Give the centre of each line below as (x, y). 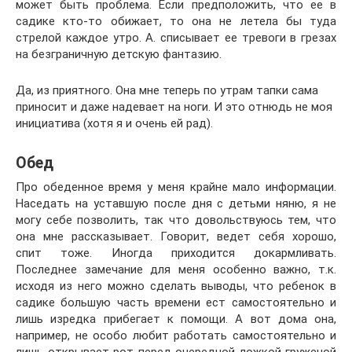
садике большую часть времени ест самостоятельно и (176, 302)
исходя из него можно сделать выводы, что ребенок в (176, 286)
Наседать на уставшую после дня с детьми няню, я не (176, 203)
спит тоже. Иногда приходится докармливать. (176, 253)
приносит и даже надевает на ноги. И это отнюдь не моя (174, 107)
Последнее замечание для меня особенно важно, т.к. (176, 269)
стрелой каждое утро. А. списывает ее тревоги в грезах (176, 38)
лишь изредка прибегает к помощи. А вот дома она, (176, 319)
